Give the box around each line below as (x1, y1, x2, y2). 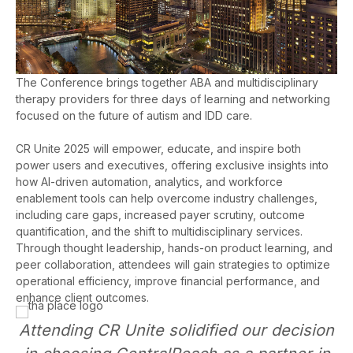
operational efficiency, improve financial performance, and (16, 273, 320, 288)
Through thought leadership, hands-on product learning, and (16, 240, 333, 255)
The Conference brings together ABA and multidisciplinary (16, 75, 318, 89)
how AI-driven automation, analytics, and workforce (16, 174, 283, 188)
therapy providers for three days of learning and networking (16, 91, 330, 106)
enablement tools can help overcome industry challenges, (16, 191, 318, 205)
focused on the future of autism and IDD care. (16, 108, 252, 122)
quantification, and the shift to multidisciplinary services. (16, 224, 303, 238)
